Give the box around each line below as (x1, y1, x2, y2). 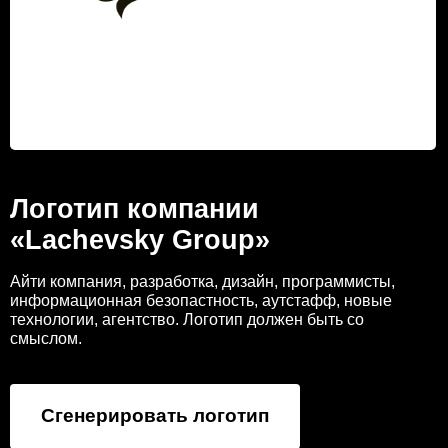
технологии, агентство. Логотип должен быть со (10, 311, 364, 328)
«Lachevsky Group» (10, 225, 270, 255)
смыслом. (10, 330, 82, 347)
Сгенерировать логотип (41, 405, 269, 426)
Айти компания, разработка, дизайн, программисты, (10, 273, 395, 290)
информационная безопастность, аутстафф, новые (10, 292, 392, 309)
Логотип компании (10, 194, 259, 224)
